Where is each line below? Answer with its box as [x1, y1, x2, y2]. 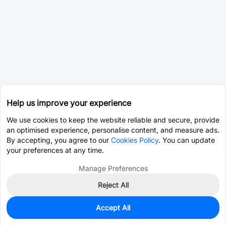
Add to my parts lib [146, 211, 209, 220]
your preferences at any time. [7, 146, 104, 154]
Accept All [96, 203, 130, 212]
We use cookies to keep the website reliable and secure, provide [7, 116, 219, 124]
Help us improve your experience [7, 98, 131, 108]
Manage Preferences [78, 164, 148, 173]
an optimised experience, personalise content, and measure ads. [7, 126, 219, 134]
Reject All [97, 181, 129, 189]
